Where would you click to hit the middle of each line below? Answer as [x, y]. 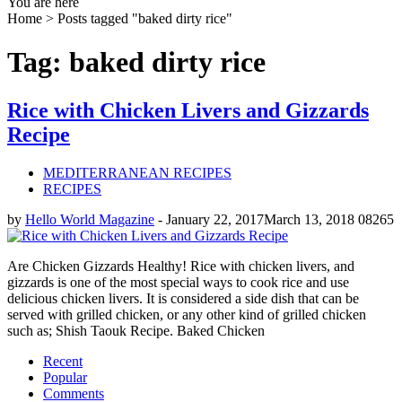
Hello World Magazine [90, 219]
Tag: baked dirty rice [136, 62]
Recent [63, 361]
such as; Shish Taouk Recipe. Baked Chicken [136, 330]
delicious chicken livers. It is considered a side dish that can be [183, 298]
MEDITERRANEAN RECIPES [137, 172]
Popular [65, 377]
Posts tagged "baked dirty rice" [145, 18]
